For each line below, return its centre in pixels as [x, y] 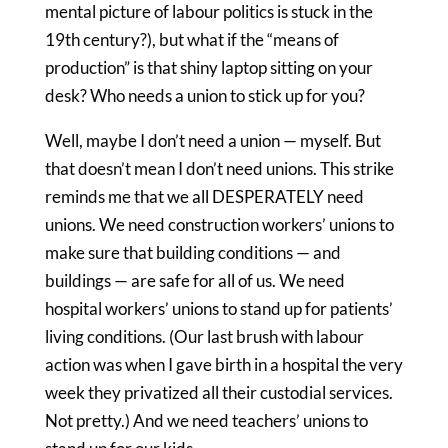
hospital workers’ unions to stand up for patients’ [218, 308]
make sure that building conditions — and [192, 252]
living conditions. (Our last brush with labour [204, 336]
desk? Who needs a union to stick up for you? [204, 95]
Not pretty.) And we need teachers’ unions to [206, 420]
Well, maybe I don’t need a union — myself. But [212, 140]
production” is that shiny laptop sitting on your [208, 67]
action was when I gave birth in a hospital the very [223, 364]
